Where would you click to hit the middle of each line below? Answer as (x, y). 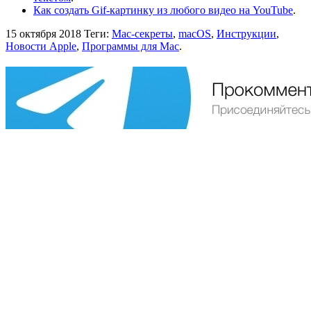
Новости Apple (41, 47)
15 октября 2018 (43, 34)
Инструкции (246, 34)
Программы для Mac (131, 47)
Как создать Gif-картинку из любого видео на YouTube (163, 10)
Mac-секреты (142, 34)
